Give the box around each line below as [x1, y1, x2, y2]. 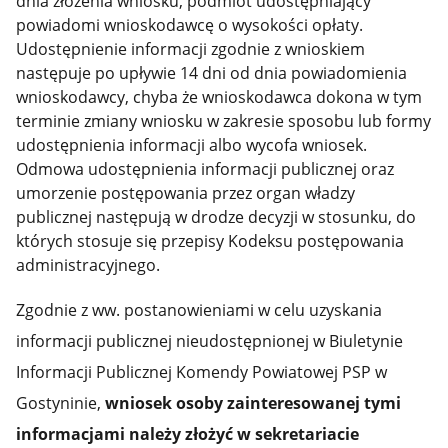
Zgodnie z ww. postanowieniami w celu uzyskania [16, 299, 383, 322]
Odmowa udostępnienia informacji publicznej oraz [16, 158, 395, 181]
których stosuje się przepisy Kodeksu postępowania [16, 230, 405, 253]
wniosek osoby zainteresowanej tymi [105, 392, 402, 415]
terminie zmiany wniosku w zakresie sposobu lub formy [16, 110, 432, 133]
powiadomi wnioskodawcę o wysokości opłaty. [16, 14, 364, 37]
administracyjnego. [16, 254, 161, 277]
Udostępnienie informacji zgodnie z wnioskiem [16, 38, 366, 61]
